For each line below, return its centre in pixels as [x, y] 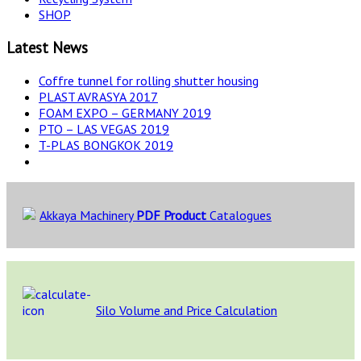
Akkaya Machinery [88, 215]
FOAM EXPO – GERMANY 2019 [125, 112]
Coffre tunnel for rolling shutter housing [149, 80]
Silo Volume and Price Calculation [187, 310]
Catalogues [239, 215]
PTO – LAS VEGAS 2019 [104, 129]
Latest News [47, 48]
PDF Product [171, 215]
